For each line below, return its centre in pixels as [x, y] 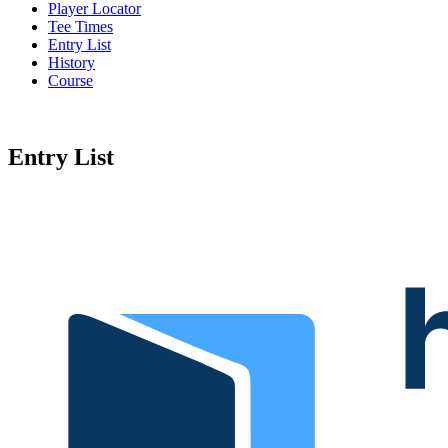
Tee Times [80, 26]
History [71, 62]
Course [70, 80]
